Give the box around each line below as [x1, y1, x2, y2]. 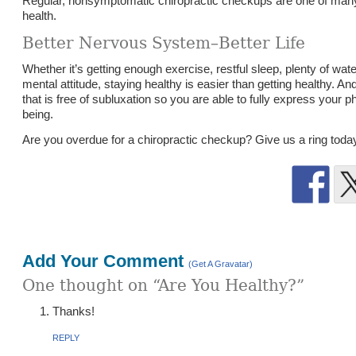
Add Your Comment [22, 251, 189, 271]
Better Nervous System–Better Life [22, 33, 306, 52]
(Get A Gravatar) [188, 259, 253, 269]
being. [22, 107, 54, 121]
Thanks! [52, 304, 95, 318]
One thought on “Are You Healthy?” [22, 276, 305, 295]
